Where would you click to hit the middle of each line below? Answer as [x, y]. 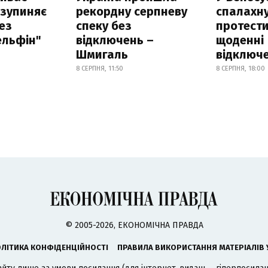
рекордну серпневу [131, 11]
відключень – [115, 40]
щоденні [240, 40]
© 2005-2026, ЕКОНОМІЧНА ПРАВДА [134, 225]
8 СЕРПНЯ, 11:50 [99, 68]
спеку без [103, 25]
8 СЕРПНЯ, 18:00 [241, 68]
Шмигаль [102, 54]
